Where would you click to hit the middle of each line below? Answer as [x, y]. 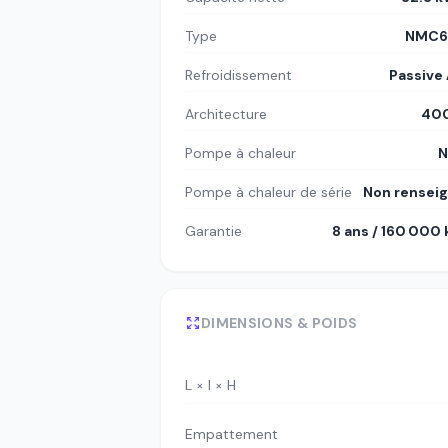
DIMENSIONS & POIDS [279, 323]
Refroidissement [238, 75]
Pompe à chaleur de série [268, 192]
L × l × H [210, 384]
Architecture [226, 114]
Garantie [213, 231]
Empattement [231, 433]
